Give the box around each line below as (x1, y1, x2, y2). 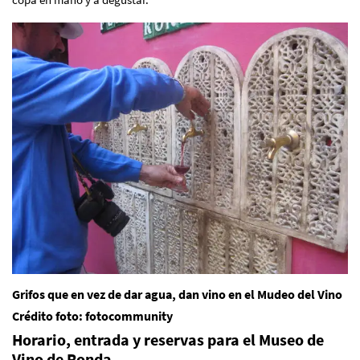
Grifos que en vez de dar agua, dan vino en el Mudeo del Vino (12, 286, 342, 302)
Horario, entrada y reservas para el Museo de (12, 329, 324, 350)
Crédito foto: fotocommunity (12, 308, 173, 324)
